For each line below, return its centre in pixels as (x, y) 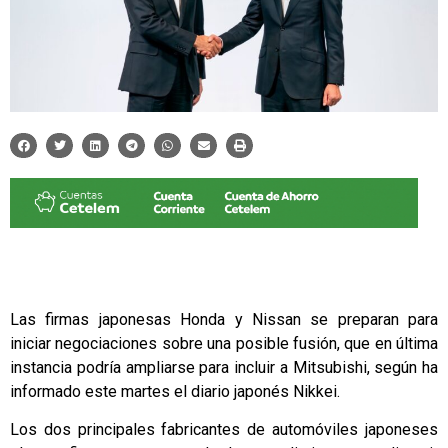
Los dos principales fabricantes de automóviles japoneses (224, 430)
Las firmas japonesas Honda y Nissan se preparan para (224, 319)
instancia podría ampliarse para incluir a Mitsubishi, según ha (224, 367)
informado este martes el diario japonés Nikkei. (175, 391)
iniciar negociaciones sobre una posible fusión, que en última (224, 343)
